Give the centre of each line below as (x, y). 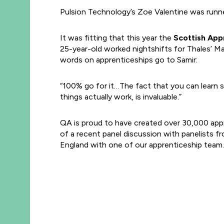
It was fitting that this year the (116, 38)
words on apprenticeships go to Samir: (129, 60)
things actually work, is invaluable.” (121, 97)
